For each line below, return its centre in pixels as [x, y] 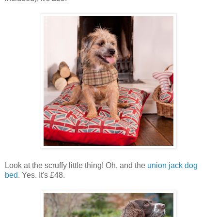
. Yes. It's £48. [41, 175]
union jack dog [172, 165]
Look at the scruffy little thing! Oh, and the [76, 165]
